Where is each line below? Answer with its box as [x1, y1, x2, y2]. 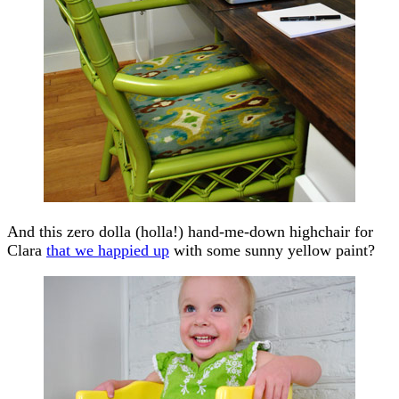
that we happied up [46, 240, 169, 259]
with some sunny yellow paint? [169, 240, 375, 259]
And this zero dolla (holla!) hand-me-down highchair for [7, 222, 373, 240]
